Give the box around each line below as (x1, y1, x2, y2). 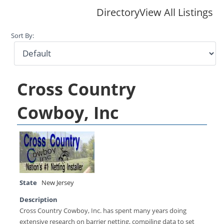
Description (19, 195, 58, 204)
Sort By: (11, 31, 34, 40)
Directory (96, 5, 139, 19)
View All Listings (139, 5, 213, 19)
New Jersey (41, 178, 74, 187)
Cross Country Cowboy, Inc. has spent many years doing (19, 206, 187, 215)
